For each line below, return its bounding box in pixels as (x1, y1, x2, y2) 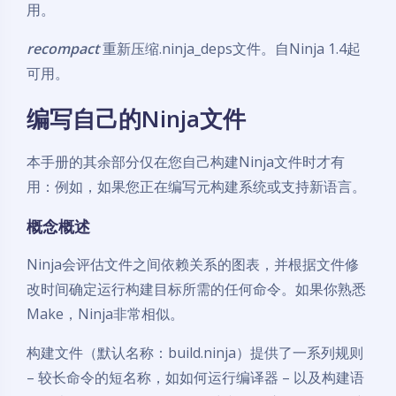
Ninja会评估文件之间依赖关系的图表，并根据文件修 (27, 255, 359, 274)
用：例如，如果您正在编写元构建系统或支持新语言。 (27, 177, 366, 196)
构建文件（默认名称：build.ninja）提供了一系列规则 (27, 343, 363, 362)
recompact (27, 39, 99, 58)
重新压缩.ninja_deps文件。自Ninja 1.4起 (99, 39, 361, 58)
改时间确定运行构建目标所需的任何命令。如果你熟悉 (27, 279, 366, 299)
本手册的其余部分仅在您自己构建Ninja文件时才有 (27, 152, 345, 171)
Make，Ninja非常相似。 (27, 304, 184, 324)
